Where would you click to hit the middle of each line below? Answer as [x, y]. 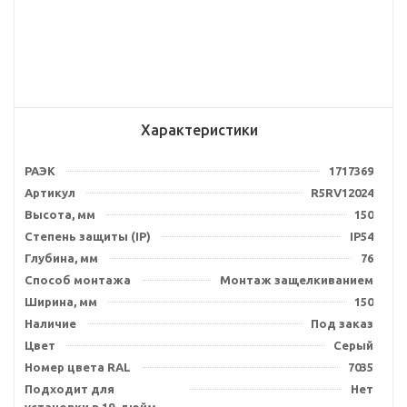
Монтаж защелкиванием [297, 280]
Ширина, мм [61, 302]
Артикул [50, 193]
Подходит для [69, 389]
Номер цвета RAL [78, 367]
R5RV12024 [342, 193]
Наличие [50, 323]
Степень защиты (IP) [88, 236]
